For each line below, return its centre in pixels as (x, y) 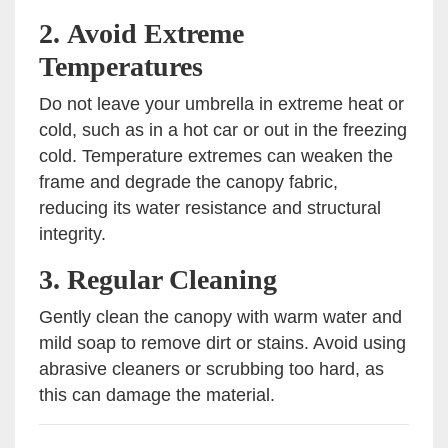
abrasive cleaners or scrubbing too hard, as (211, 369)
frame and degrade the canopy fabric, (188, 182)
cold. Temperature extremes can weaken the (216, 156)
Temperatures (121, 67)
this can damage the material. (157, 395)
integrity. (72, 234)
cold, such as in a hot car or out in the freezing (223, 130)
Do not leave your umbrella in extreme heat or (221, 104)
